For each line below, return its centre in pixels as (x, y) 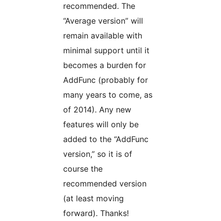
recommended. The (99, 6)
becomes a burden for (105, 65)
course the (83, 169)
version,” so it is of (98, 154)
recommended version (105, 184)
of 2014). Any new (97, 110)
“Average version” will (103, 21)
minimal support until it (106, 51)
